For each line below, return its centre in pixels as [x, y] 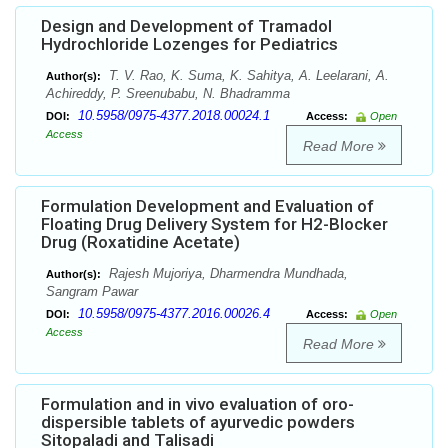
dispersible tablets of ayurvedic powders [198, 422]
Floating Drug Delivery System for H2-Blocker [214, 224]
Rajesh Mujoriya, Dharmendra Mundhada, [226, 274]
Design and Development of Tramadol [186, 26]
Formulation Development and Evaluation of [207, 206]
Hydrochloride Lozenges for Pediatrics [189, 44]
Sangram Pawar [92, 292]
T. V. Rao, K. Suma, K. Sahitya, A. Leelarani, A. [247, 76]
